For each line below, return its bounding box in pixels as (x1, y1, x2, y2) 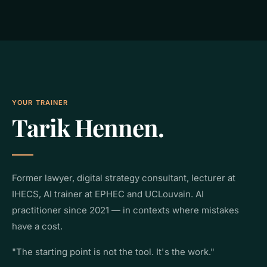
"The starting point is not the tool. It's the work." (12, 246, 215, 257)
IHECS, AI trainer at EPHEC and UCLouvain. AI (12, 188, 204, 200)
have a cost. (12, 221, 63, 232)
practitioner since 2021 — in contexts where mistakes (12, 204, 239, 216)
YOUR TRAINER (12, 98, 69, 107)
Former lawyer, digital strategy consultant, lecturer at (12, 172, 235, 184)
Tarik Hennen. (12, 111, 164, 143)
